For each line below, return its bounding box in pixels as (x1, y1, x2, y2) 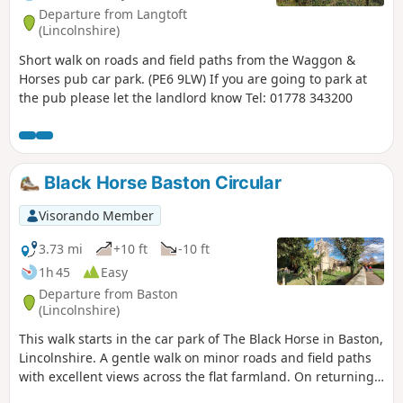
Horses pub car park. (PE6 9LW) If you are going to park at (19, 69, 367, 87)
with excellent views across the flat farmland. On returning (19, 368, 374, 386)
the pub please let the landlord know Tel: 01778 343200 (19, 88, 353, 106)
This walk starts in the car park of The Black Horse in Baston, (19, 330, 383, 348)
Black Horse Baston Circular (40, 171, 282, 193)
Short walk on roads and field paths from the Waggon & (19, 50, 355, 68)
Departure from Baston (39, 285, 178, 303)
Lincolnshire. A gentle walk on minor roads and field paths (19, 349, 372, 367)
